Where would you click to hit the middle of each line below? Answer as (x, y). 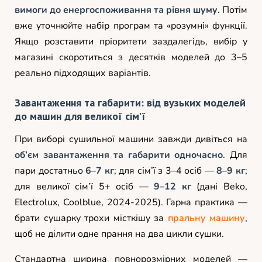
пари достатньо (50, 170)
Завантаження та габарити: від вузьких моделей (130, 102)
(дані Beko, (219, 186)
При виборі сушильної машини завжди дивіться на (131, 139)
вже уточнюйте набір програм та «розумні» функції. (131, 25)
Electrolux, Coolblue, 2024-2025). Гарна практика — (131, 202)
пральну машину (206, 218)
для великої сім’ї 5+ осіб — (85, 186)
